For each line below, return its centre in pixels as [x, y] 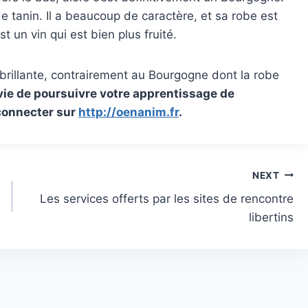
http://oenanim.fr [129, 112]
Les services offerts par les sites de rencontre [167, 199]
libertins [272, 218]
